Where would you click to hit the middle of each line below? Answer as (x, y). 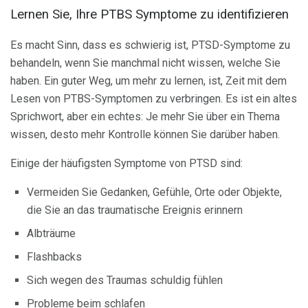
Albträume (51, 233)
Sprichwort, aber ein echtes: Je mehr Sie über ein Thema (145, 117)
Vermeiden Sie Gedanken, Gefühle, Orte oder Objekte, (154, 192)
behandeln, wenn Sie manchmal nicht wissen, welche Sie (145, 63)
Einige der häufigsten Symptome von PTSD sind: (126, 163)
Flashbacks (54, 257)
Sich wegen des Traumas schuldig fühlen (125, 280)
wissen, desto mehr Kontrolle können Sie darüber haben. (145, 134)
